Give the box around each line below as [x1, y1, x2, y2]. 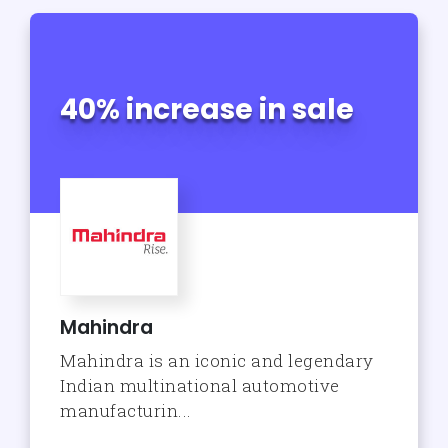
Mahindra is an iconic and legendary [60, 348, 374, 372]
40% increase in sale [60, 89, 354, 129]
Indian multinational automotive [60, 373, 340, 397]
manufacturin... [60, 398, 192, 422]
